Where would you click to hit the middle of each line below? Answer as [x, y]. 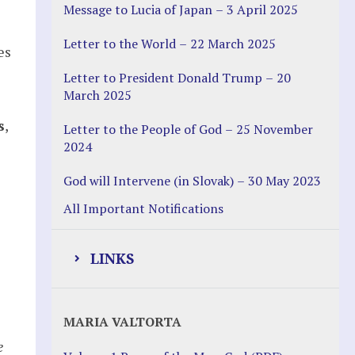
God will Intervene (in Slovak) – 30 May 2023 [192, 180]
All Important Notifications [143, 208]
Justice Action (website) [151, 340]
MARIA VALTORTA [122, 322]
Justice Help [133, 306]
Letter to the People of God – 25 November [188, 129]
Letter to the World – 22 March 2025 [169, 43]
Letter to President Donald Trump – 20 [177, 77]
